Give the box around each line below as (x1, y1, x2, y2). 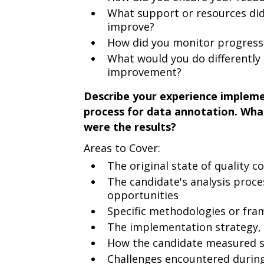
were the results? (83, 120, 176, 134)
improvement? (107, 65, 181, 79)
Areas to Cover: (83, 141, 160, 155)
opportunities (107, 188, 179, 202)
